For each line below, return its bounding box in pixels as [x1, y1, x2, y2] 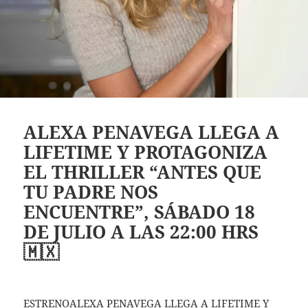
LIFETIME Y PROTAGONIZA [23, 139, 268, 164]
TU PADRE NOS [23, 179, 159, 204]
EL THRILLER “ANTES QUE [23, 159, 262, 184]
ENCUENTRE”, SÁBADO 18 [23, 199, 256, 224]
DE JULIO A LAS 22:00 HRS [23, 219, 259, 244]
